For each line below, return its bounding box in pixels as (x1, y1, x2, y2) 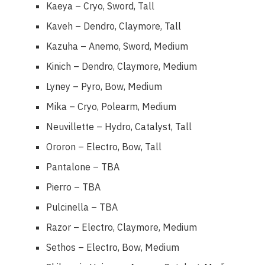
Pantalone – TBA (46, 160, 120, 173)
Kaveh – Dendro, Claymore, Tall (46, 20, 182, 32)
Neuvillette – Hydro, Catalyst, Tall (46, 120, 192, 132)
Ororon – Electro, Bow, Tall (46, 140, 162, 153)
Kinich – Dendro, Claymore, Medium (46, 60, 198, 72)
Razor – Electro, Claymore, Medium (46, 221, 198, 233)
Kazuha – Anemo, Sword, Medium (46, 40, 189, 52)
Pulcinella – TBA (46, 201, 118, 213)
